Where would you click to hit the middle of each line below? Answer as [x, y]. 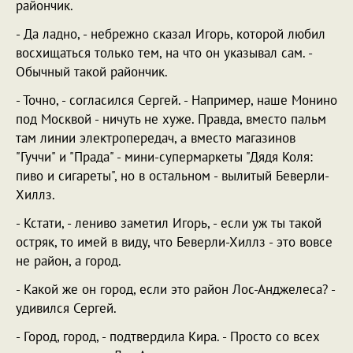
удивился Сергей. [66, 308]
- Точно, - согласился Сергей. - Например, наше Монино [176, 100]
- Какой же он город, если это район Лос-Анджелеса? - [175, 289]
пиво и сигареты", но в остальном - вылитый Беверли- [173, 176]
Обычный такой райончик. [92, 72]
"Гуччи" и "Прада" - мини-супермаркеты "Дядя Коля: [164, 157]
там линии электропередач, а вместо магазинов [156, 138]
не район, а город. [69, 261]
